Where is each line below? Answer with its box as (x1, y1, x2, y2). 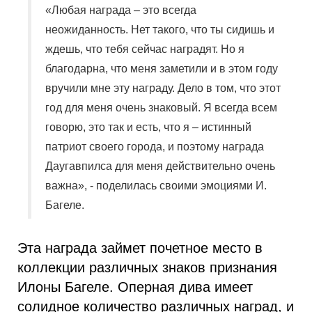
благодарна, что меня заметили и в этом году (45, 63, 278, 75)
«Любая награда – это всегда (45, 4, 196, 16)
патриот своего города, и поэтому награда (45, 141, 264, 153)
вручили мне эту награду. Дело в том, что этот (45, 82, 281, 94)
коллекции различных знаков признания (17, 260, 277, 275)
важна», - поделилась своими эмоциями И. (45, 180, 267, 192)
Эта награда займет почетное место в (17, 240, 263, 256)
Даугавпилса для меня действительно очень (45, 160, 275, 172)
